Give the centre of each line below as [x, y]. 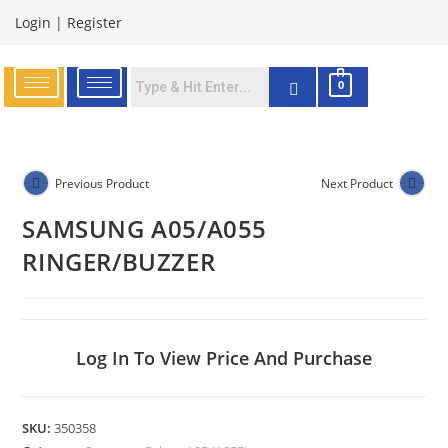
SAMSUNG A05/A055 [145, 228]
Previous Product [102, 183]
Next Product [356, 183]
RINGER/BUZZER [119, 261]
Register [94, 22]
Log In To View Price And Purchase [224, 358]
